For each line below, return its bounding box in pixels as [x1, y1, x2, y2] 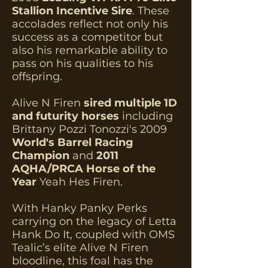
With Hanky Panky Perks [12, 202, 147, 215]
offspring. [12, 70, 62, 83]
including [119, 109, 173, 123]
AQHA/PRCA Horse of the [12, 162, 156, 175]
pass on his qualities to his [12, 57, 153, 70]
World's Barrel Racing [12, 136, 133, 149]
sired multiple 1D [84, 96, 177, 109]
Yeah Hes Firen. [39, 175, 126, 188]
